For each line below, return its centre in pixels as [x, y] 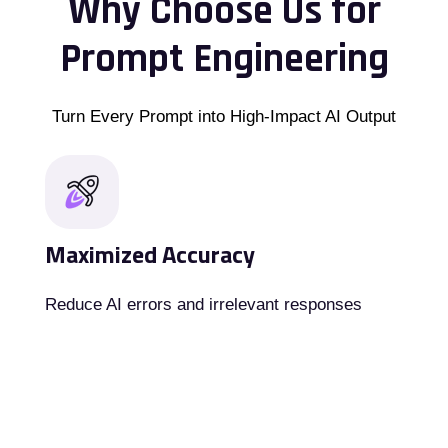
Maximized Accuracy [149, 253]
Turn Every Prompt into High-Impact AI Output [224, 117]
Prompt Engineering [224, 60]
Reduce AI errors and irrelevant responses [203, 304]
